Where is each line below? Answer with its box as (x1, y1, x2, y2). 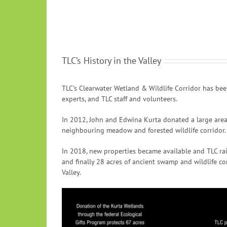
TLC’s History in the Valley (61, 55, 161, 66)
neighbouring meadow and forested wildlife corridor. (61, 126, 226, 135)
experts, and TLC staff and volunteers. (61, 94, 177, 103)
